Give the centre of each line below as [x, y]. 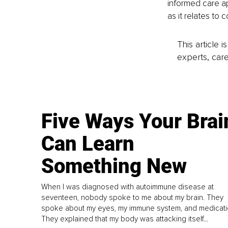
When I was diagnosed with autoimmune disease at [128, 187]
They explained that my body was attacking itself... [125, 219]
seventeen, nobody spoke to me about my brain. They [133, 198]
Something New [114, 166]
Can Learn [88, 144]
